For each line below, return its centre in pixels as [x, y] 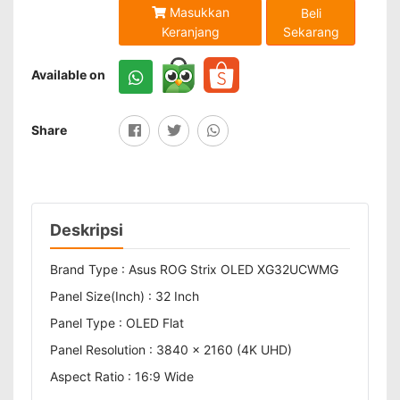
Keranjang [190, 32]
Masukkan [197, 12]
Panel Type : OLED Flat [117, 323]
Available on [68, 75]
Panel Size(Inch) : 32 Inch [125, 296]
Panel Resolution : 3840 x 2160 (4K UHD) [171, 350]
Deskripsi [87, 230]
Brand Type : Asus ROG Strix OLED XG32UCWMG [194, 269]
